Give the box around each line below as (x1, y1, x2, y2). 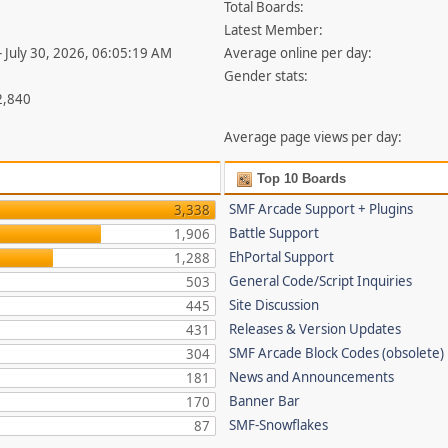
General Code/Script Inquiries (229, 272, 413, 291)
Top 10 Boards (253, 171, 347, 187)
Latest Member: (224, 21, 324, 40)
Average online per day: (224, 44, 373, 63)
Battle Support (229, 224, 320, 243)
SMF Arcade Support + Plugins (229, 200, 414, 219)
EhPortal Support (229, 248, 335, 267)
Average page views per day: (224, 128, 403, 147)
